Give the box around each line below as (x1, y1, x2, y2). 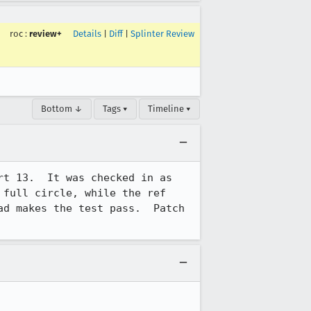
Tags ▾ (103, 103, 128, 114)
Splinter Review (131, 28, 194, 39)
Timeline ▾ (148, 103, 191, 114)
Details (73, 28, 101, 39)
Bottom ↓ (41, 103, 83, 114)
